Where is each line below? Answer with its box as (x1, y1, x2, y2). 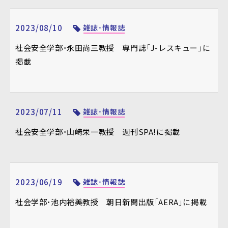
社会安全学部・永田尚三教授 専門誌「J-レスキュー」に (15, 42, 211, 53)
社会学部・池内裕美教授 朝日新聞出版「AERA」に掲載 (15, 196, 207, 208)
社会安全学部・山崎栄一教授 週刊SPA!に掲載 (15, 126, 180, 137)
